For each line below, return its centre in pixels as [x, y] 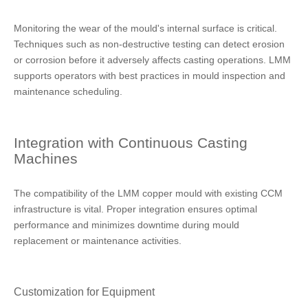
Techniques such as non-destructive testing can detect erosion [149, 44]
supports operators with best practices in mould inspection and [150, 76]
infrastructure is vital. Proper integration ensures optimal [135, 209]
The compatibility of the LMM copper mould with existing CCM [148, 193]
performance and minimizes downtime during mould [126, 225]
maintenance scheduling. [68, 91]
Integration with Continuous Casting [131, 143]
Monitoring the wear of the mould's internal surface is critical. [145, 28]
